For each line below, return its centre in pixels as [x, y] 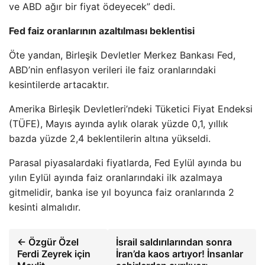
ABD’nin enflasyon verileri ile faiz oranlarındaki [112, 70]
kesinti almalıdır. [45, 207]
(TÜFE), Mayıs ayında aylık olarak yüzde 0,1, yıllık [119, 123]
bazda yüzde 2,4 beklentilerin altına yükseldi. [110, 138]
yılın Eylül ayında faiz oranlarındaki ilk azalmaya [116, 177]
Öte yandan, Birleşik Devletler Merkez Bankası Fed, [122, 55]
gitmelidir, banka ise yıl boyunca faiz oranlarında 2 [122, 192]
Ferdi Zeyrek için [54, 253]
